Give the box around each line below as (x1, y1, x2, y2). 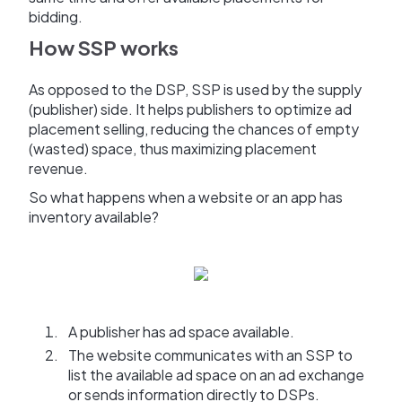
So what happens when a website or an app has (29, 188, 343, 207)
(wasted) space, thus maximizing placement (29, 139, 317, 159)
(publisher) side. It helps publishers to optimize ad (29, 100, 352, 119)
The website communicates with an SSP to (68, 345, 353, 365)
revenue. (29, 159, 88, 179)
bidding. (29, 7, 85, 27)
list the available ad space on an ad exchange (68, 365, 364, 385)
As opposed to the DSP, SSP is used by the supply (29, 80, 362, 100)
